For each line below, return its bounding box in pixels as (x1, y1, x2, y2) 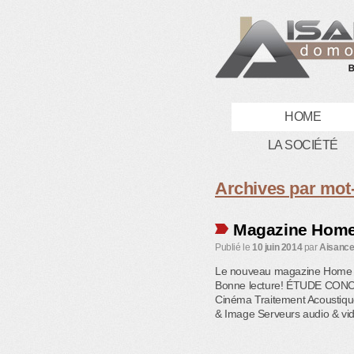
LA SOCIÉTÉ (267, 138, 338, 152)
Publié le (215, 242, 250, 253)
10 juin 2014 (252, 242, 303, 253)
